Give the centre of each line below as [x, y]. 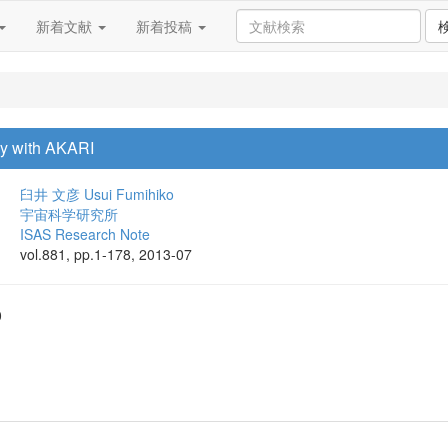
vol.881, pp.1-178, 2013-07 [106, 254]
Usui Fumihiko [129, 194]
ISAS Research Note [85, 234]
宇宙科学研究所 [69, 214]
